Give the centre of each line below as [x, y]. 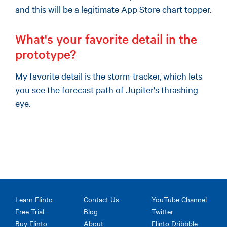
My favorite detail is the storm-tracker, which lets [109, 76]
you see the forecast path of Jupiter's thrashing [107, 89]
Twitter [163, 212]
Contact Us [101, 199]
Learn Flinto [34, 199]
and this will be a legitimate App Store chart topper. [113, 9]
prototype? [46, 54]
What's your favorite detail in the [106, 39]
